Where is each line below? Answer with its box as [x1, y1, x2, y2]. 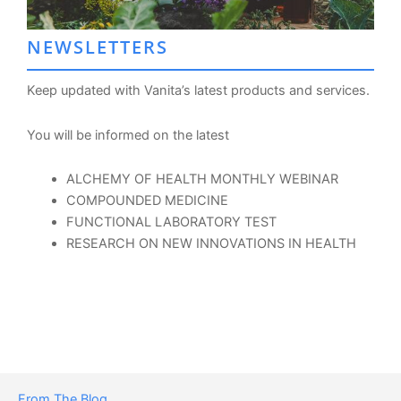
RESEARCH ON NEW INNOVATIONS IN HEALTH [65, 235, 356, 252]
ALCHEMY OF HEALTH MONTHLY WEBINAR [65, 171, 338, 188]
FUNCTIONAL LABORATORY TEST [65, 214, 277, 231]
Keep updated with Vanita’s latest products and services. [27, 82, 370, 99]
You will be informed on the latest [27, 126, 229, 143]
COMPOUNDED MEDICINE [65, 192, 228, 209]
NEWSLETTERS [27, 35, 168, 60]
